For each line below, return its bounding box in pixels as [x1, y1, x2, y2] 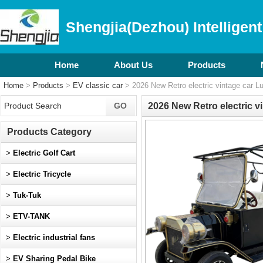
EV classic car [73, 80, 123, 90]
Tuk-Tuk [13, 190, 41, 200]
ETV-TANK [13, 211, 50, 221]
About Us [113, 59, 153, 70]
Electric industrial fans [13, 232, 95, 242]
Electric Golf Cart [13, 148, 75, 157]
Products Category [7, 126, 92, 137]
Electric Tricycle [13, 169, 71, 178]
